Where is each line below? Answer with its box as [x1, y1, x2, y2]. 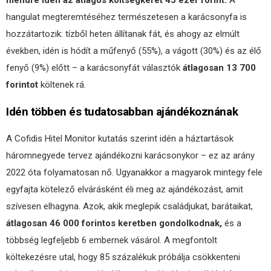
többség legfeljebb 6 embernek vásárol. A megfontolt [6, 235, 217, 246]
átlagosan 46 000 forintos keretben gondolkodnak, [6, 218, 224, 229]
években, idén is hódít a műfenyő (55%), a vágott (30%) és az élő [6, 45, 261, 56]
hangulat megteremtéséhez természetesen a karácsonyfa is [6, 11, 247, 22]
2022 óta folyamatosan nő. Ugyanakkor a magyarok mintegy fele [6, 167, 263, 178]
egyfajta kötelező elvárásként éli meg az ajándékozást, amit [6, 184, 243, 195]
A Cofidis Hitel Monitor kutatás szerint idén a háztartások [6, 133, 233, 144]
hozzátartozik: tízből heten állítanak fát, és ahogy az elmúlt [6, 28, 240, 39]
